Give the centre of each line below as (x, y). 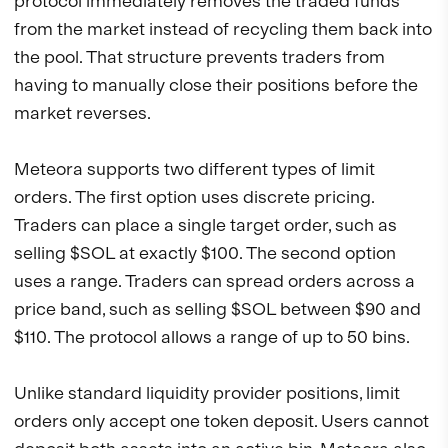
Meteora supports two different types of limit (194, 169)
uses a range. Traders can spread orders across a (214, 281)
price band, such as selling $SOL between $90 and (217, 309)
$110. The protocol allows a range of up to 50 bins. (212, 337)
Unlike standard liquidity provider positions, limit (207, 393)
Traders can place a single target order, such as (205, 225)
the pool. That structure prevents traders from (199, 57)
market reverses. (82, 113)
